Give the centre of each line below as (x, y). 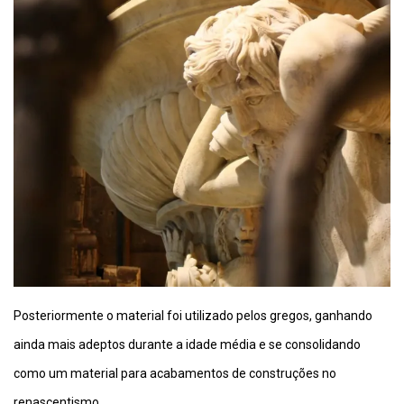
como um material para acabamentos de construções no (175, 373)
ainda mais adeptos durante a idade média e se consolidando (187, 344)
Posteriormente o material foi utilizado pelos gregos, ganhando (193, 315)
